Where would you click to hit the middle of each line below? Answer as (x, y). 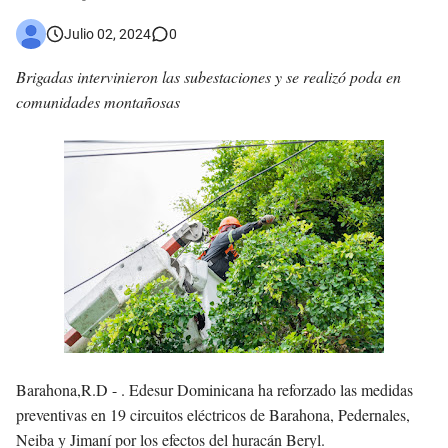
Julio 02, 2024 (107, 33)
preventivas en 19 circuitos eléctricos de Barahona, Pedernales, (213, 415)
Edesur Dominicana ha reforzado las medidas (271, 390)
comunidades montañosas (98, 102)
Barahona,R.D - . (72, 390)
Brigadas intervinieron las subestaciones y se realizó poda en (208, 77)
